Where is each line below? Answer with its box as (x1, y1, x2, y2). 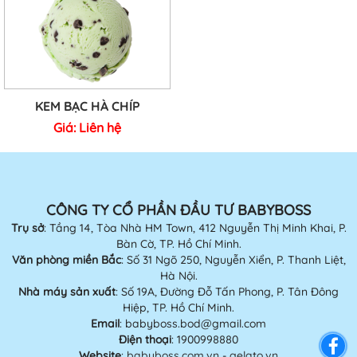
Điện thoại (119, 332, 171, 347)
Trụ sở (10, 221, 44, 236)
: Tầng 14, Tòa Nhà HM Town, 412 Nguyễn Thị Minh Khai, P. (43, 221, 347, 236)
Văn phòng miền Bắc (11, 253, 121, 268)
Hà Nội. (159, 269, 198, 284)
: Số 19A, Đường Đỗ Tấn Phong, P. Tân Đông (116, 284, 339, 300)
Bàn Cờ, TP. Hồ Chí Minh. (116, 237, 241, 252)
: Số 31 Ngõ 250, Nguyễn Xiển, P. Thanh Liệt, (120, 253, 346, 268)
